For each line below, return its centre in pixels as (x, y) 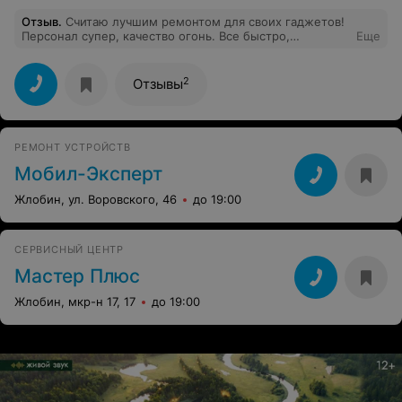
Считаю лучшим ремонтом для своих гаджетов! (205, 22)
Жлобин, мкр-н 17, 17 (75, 301)
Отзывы (158, 84)
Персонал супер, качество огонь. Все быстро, (156, 36)
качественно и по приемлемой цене (128, 50)
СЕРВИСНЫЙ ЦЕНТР (69, 249)
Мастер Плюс (77, 276)
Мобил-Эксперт (88, 174)
